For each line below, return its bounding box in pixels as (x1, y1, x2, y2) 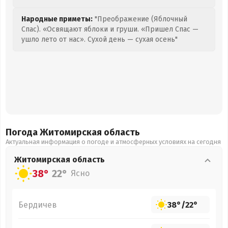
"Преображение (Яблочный (93, 15, 187, 23)
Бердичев (18, 199, 57, 210)
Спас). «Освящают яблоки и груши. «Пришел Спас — (21, 25, 198, 34)
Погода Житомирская (6, 127, 104, 138)
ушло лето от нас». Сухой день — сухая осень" (21, 35, 178, 44)
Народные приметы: (21, 15, 93, 23)
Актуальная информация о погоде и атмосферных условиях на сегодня (6, 138, 221, 146)
